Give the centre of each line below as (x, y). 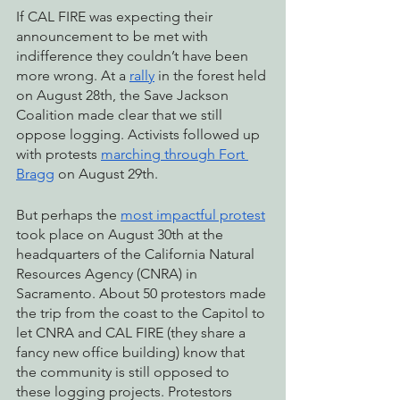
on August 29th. (106, 174)
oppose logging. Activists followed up (140, 135)
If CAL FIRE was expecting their (116, 17)
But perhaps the (68, 215)
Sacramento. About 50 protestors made (143, 294)
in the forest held (212, 76)
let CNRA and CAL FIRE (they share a (133, 333)
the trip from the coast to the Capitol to (142, 313)
